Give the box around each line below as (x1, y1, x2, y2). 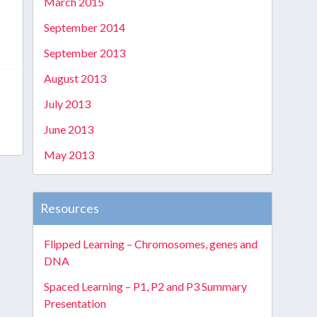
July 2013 (43, 97, 91, 110)
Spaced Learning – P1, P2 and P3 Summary (43, 279, 247, 293)
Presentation (43, 296, 106, 310)
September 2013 (43, 46, 125, 59)
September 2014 (43, 21, 125, 34)
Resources (40, 201, 99, 216)
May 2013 (43, 148, 94, 161)
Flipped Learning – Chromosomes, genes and (43, 237, 258, 250)
